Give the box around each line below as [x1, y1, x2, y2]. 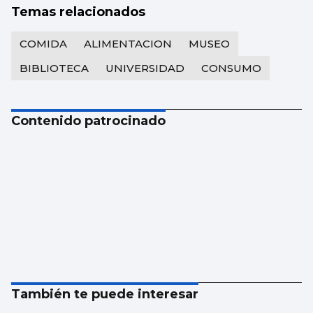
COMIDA [20, 37, 67, 51]
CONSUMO [201, 61, 261, 75]
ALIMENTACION [84, 37, 172, 51]
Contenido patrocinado [11, 113, 166, 129]
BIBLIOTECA [20, 61, 89, 75]
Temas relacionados [11, 4, 145, 20]
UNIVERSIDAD [105, 61, 184, 75]
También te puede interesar [11, 286, 198, 303]
